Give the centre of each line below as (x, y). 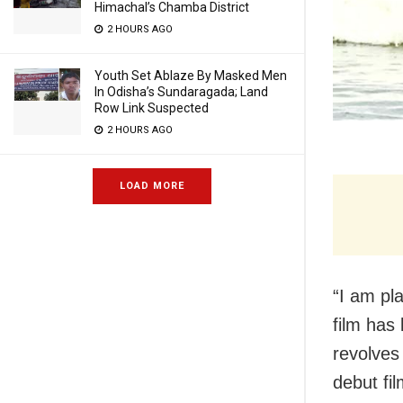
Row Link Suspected (152, 108)
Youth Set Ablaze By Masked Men (191, 76)
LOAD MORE (152, 186)
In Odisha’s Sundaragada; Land (181, 92)
